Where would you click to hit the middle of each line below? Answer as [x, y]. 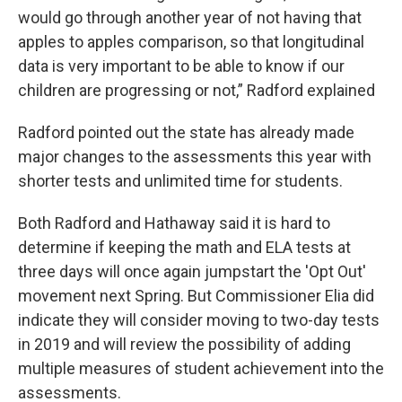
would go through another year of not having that [190, 17]
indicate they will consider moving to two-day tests [199, 320]
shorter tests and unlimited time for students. [180, 181]
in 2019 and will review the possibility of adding [184, 344]
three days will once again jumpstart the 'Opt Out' [192, 271]
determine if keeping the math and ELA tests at [184, 247]
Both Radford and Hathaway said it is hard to [174, 223]
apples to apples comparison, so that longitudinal [191, 42]
